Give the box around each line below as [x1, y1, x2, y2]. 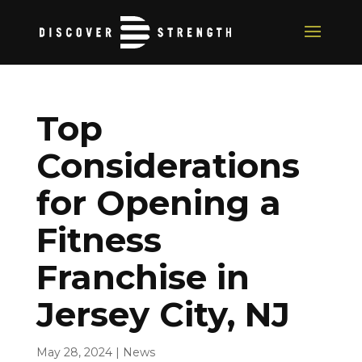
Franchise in [36, 256, 250, 298]
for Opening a [36, 182, 281, 224]
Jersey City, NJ [36, 293, 290, 335]
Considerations [36, 145, 300, 187]
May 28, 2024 [36, 345, 112, 360]
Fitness [36, 219, 162, 261]
